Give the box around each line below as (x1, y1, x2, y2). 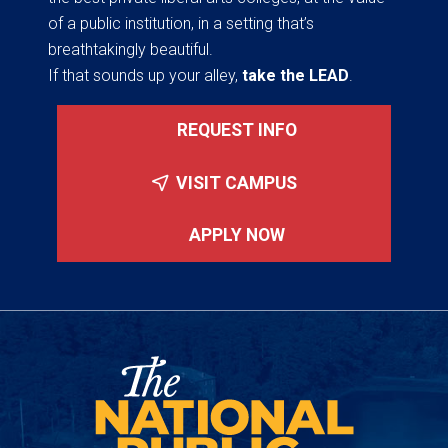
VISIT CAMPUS (172, 173, 298, 194)
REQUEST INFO (172, 120, 297, 141)
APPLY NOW (184, 225, 285, 246)
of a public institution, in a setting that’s (48, 13, 314, 33)
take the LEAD (242, 65, 349, 85)
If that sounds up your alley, (48, 65, 242, 85)
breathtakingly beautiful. (48, 39, 213, 59)
